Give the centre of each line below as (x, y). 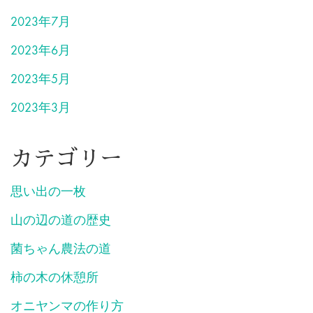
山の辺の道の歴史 (61, 221)
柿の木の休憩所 (54, 278)
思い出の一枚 (48, 192)
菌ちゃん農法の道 (61, 249)
